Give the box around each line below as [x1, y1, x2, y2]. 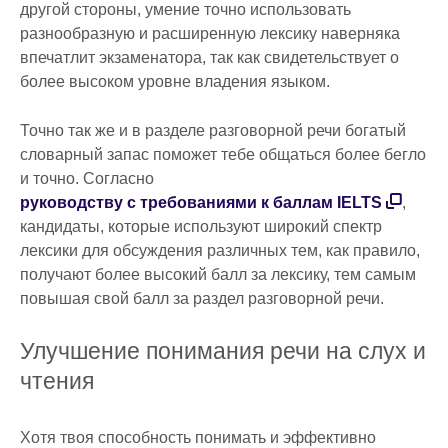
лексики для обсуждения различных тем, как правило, [20, 242, 420, 260]
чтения [20, 368, 94, 395]
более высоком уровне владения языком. [20, 73, 330, 91]
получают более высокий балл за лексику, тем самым [20, 266, 416, 284]
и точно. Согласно [20, 170, 158, 188]
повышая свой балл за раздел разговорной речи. [20, 290, 384, 308]
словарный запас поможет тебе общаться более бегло [20, 146, 426, 164]
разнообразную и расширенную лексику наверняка [20, 25, 400, 43]
